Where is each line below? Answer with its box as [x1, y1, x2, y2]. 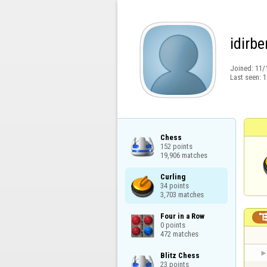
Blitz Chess [160, 251, 200, 260]
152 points [160, 141, 193, 151]
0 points [160, 220, 185, 229]
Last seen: [229, 73, 263, 82]
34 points [160, 181, 189, 190]
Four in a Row [160, 211, 204, 221]
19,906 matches [160, 150, 207, 160]
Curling [160, 172, 185, 181]
